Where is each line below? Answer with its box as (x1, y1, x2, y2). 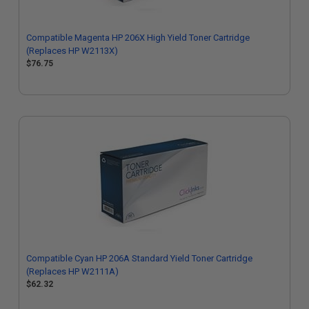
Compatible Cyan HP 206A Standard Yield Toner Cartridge (26, 253, 252, 263)
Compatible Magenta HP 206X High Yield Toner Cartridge (26, 32, 250, 43)
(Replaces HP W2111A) (26, 266, 119, 277)
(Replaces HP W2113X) (26, 46, 118, 56)
